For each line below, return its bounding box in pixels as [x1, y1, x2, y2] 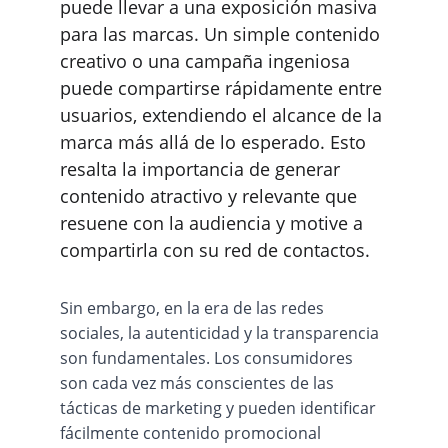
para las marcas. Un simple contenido [60, 22, 385, 46]
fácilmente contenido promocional [60, 422, 325, 444]
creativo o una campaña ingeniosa [60, 49, 355, 73]
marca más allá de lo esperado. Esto [60, 130, 371, 154]
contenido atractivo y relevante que [60, 184, 362, 208]
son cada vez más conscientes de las [60, 372, 338, 394]
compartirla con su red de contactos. [60, 238, 370, 262]
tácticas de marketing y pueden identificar [60, 397, 380, 419]
